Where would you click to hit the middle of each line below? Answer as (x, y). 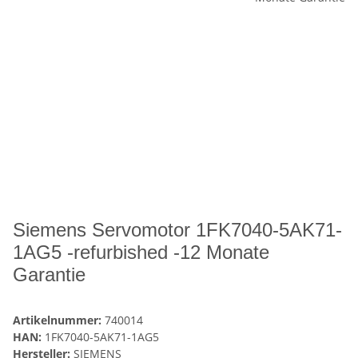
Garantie (49, 275)
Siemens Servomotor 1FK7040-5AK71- (177, 230)
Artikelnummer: (59, 320)
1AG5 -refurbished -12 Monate (141, 253)
